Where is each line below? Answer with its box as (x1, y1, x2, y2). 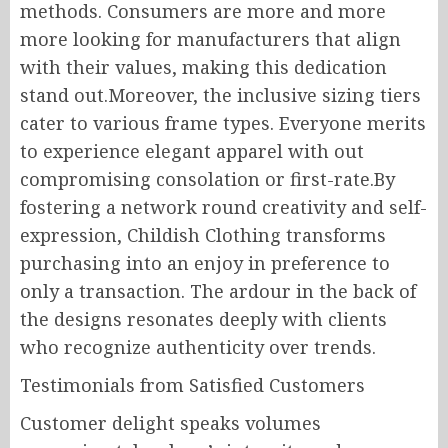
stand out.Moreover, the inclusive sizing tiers (20, 83, 421, 107)
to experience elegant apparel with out (20, 139, 364, 163)
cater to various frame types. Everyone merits (20, 111, 426, 135)
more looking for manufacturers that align (20, 27, 401, 51)
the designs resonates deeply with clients (20, 307, 387, 331)
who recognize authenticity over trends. (20, 335, 376, 359)
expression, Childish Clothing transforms (20, 223, 386, 247)
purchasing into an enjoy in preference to (20, 251, 390, 275)
